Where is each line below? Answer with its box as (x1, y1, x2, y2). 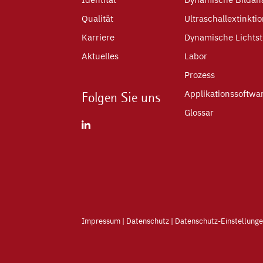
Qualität (82, 12, 113, 24)
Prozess (184, 69, 215, 80)
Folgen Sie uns (82, 89, 161, 106)
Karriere (82, 31, 114, 43)
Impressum (82, 215, 120, 226)
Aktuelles (82, 50, 119, 62)
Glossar (184, 106, 214, 118)
